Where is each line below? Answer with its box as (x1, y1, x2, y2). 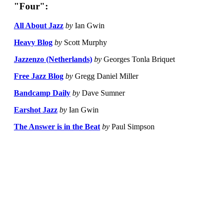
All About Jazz (14, 21, 63, 30)
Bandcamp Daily (14, 89, 70, 98)
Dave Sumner (80, 89, 125, 98)
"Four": (14, 1, 48, 12)
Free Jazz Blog (14, 72, 63, 81)
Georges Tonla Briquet (102, 55, 175, 64)
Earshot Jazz (14, 106, 57, 114)
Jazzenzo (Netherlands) (14, 55, 92, 64)
